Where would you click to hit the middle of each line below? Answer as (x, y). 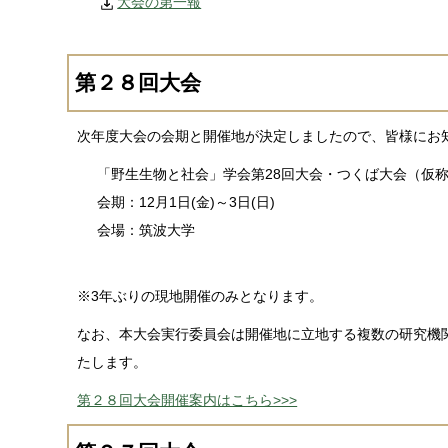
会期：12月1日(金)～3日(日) (186, 202)
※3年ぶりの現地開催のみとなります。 (200, 296)
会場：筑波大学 (146, 230)
